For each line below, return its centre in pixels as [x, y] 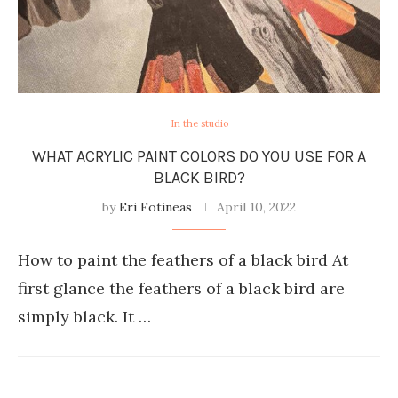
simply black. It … [84, 317]
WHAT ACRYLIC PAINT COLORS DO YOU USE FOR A [199, 157]
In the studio [199, 124]
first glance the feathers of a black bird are [181, 289]
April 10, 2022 [256, 207]
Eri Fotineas [155, 207]
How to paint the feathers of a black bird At [183, 260]
